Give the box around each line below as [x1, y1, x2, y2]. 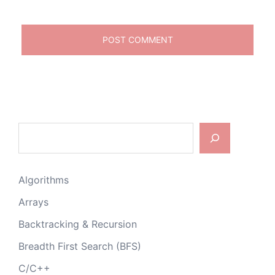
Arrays [18, 195, 48, 208]
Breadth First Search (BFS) [18, 239, 141, 252]
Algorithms [18, 173, 69, 186]
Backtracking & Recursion [18, 217, 137, 230]
